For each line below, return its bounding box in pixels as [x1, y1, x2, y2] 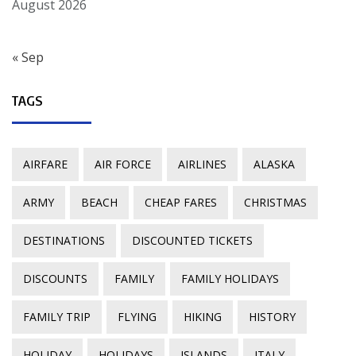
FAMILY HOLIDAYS [181, 270, 279, 286]
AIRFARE [23, 156, 68, 172]
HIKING [184, 308, 222, 324]
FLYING [118, 308, 157, 324]
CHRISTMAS [244, 194, 307, 210]
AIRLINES [178, 156, 226, 172]
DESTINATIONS [23, 232, 105, 248]
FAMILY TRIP [23, 308, 91, 324]
